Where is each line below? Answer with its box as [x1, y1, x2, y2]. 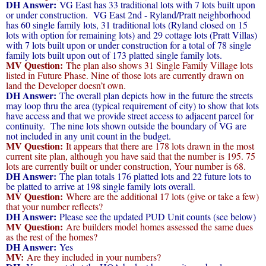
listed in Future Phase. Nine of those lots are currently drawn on [6, 68, 244, 81]
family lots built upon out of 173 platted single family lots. [6, 48, 222, 61]
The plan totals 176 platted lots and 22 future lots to [56, 169, 251, 182]
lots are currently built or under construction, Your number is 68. [6, 159, 246, 172]
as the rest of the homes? [6, 230, 100, 243]
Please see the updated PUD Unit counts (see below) [59, 210, 256, 223]
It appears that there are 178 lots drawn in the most [63, 139, 254, 152]
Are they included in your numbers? [24, 250, 164, 263]
